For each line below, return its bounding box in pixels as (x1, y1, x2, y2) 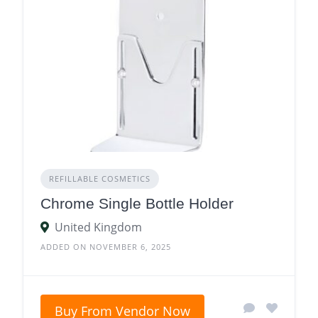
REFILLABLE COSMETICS (49, 173, 150, 185)
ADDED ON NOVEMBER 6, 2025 (40, 241, 171, 253)
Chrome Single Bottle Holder (40, 195, 234, 212)
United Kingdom (55, 219, 142, 236)
